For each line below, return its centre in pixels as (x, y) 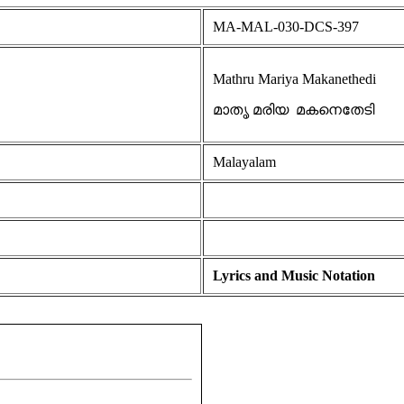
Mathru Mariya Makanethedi (294, 79)
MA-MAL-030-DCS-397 (286, 27)
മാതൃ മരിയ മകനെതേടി (294, 110)
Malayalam (244, 162)
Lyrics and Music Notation (294, 276)
